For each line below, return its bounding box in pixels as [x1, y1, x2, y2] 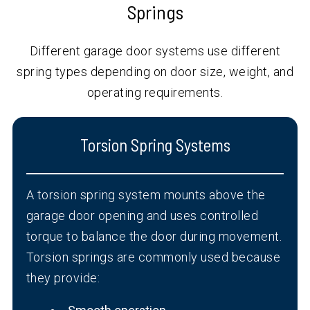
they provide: [26, 271, 100, 286]
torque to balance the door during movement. [26, 229, 282, 244]
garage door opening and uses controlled [26, 208, 259, 224]
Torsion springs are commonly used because [26, 250, 281, 265]
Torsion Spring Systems [80, 135, 230, 156]
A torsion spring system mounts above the [26, 188, 266, 203]
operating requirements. [86, 85, 224, 100]
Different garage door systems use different [29, 44, 281, 59]
